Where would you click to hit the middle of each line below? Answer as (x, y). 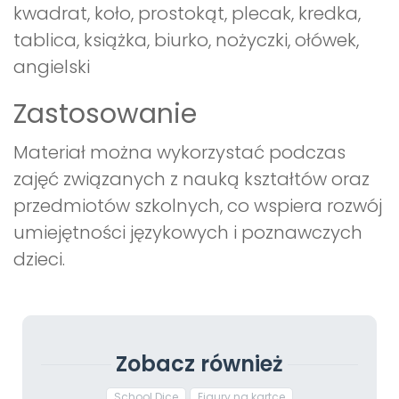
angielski (52, 67)
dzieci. (39, 260)
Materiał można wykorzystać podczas (179, 153)
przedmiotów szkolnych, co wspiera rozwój (198, 206)
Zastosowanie (105, 114)
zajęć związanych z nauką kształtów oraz (191, 179)
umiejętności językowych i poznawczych (188, 233)
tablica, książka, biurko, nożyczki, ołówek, (186, 41)
